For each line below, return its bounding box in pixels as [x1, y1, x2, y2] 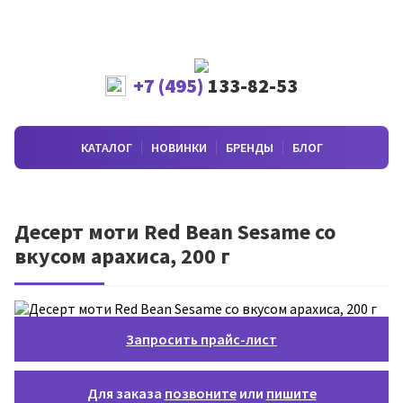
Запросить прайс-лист [126, 330, 277, 349]
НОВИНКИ [150, 139, 207, 156]
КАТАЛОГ [80, 139, 132, 156]
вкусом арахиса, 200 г [14, 242, 230, 271]
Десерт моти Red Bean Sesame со [14, 218, 336, 246]
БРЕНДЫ [225, 139, 273, 156]
